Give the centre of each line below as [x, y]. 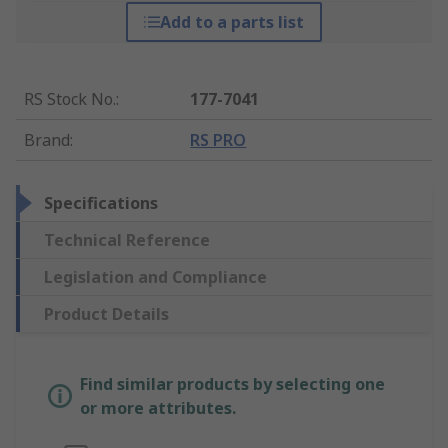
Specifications [101, 203]
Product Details [106, 314]
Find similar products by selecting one [232, 384]
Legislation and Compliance [155, 277]
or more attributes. [158, 408]
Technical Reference [127, 240]
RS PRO [218, 140]
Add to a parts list [231, 22]
